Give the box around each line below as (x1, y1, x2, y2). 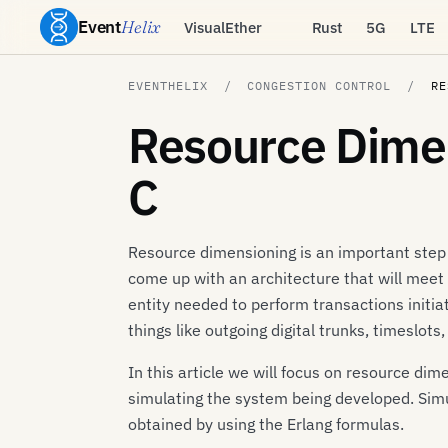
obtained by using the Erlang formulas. (128, 414, 404, 434)
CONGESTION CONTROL (247, 77, 392, 93)
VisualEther (184, 17, 262, 37)
